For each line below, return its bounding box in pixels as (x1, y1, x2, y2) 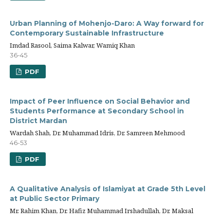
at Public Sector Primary (10, 194, 99, 203)
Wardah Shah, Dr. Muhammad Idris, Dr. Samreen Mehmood (10, 128, 185, 137)
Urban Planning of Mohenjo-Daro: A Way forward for (10, 19, 204, 28)
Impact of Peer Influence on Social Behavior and (10, 97, 190, 106)
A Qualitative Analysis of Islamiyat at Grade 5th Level (10, 184, 205, 193)
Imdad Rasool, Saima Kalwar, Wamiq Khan (10, 41, 135, 50)
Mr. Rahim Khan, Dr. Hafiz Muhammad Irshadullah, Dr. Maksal (10, 206, 193, 215)
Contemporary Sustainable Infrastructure (10, 29, 164, 37)
